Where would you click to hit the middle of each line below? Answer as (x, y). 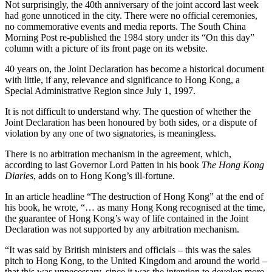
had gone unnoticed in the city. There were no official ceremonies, (131, 15)
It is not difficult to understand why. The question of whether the (128, 111)
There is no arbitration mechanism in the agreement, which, (118, 154)
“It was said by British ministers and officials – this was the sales (128, 250)
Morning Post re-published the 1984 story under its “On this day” (130, 37)
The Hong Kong (233, 165)
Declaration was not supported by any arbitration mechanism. (122, 229)
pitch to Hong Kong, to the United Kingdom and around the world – (136, 260)
